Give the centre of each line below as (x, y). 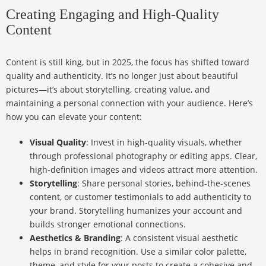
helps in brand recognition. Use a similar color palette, (138, 252)
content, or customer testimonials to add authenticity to (140, 197)
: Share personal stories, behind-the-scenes (164, 183)
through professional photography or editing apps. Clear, (143, 156)
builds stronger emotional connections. (108, 224)
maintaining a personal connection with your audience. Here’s (129, 103)
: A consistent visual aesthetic (179, 238)
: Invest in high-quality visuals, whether (164, 142)
